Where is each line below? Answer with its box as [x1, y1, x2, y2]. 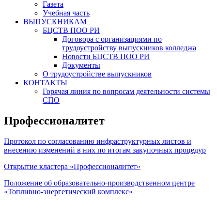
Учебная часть [43, 9, 90, 17]
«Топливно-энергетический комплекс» [4, 187, 133, 196]
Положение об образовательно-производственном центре [4, 178, 195, 187]
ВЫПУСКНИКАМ [23, 17, 87, 26]
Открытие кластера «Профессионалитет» [4, 162, 140, 170]
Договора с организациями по [62, 35, 162, 43]
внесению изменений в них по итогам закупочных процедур [4, 145, 206, 154]
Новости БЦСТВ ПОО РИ [62, 52, 150, 61]
